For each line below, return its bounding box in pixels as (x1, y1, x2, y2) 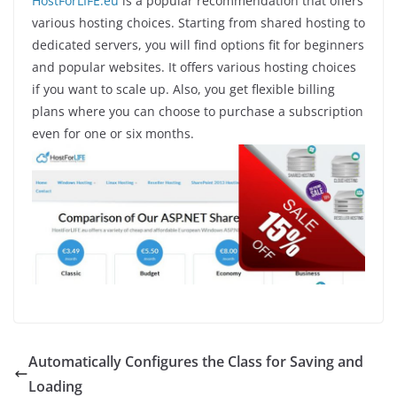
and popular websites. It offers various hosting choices (32, 58, 356, 76)
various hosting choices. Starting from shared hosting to (32, 14, 365, 32)
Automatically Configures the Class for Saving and (28, 351, 363, 371)
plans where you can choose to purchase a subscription (32, 103, 363, 121)
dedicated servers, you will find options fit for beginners (32, 36, 364, 54)
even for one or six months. (32, 125, 194, 143)
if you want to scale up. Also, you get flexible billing (32, 81, 335, 98)
